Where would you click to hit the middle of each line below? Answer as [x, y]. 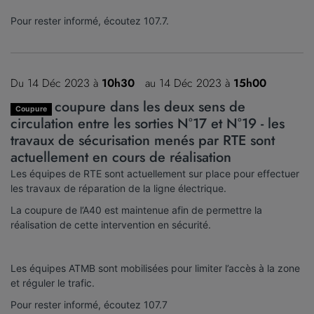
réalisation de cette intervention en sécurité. [111, 225]
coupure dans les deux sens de [150, 107]
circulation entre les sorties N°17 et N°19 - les [148, 124]
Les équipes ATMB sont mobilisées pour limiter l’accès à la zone [155, 268]
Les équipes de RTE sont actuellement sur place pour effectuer [155, 173]
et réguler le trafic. [53, 283]
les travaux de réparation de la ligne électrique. [118, 188]
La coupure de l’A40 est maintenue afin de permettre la [136, 210]
